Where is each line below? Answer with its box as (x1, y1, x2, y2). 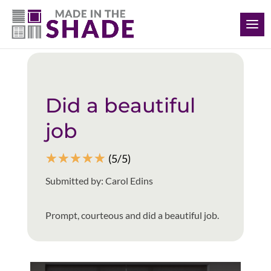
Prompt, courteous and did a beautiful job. (45, 209, 219, 221)
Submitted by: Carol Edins (45, 174, 153, 186)
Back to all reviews (46, 30, 123, 42)
